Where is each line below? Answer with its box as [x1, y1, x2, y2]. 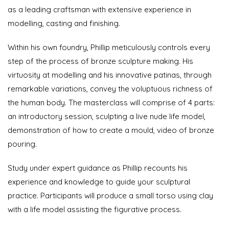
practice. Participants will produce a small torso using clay [8, 191, 213, 200]
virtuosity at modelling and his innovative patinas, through [8, 70, 212, 80]
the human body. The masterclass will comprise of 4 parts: [8, 98, 215, 107]
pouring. [8, 139, 37, 149]
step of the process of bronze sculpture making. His [8, 56, 193, 66]
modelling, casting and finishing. [8, 18, 120, 28]
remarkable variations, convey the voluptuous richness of [8, 84, 213, 94]
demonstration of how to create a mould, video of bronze [8, 125, 214, 135]
